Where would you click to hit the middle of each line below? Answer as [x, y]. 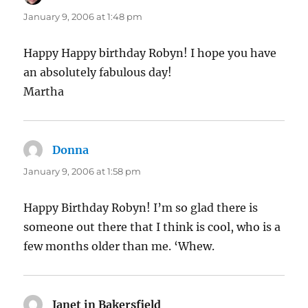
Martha [44, 92]
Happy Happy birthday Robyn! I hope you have [150, 53]
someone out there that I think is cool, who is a [152, 227]
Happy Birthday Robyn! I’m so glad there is [141, 208]
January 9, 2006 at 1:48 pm [83, 17]
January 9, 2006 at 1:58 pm [82, 172]
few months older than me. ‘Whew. [119, 246]
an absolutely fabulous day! [98, 73]
